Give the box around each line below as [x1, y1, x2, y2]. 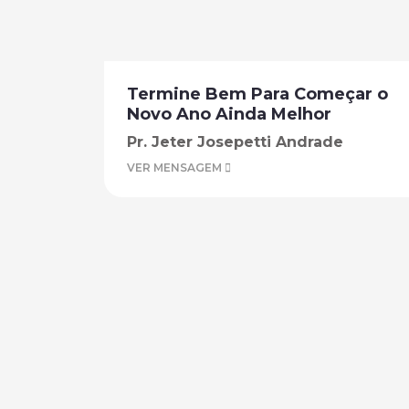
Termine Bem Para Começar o [127, 84, 388, 104]
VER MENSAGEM [127, 161, 225, 174]
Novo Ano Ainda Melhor [127, 104, 331, 124]
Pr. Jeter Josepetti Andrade [127, 133, 343, 151]
